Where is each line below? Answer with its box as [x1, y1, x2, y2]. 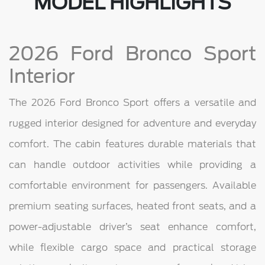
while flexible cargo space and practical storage [9, 241, 256, 253]
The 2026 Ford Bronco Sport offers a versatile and [9, 96, 256, 108]
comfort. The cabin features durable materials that [9, 138, 256, 150]
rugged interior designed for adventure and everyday [9, 117, 256, 129]
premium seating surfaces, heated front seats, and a [9, 200, 256, 212]
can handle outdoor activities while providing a [9, 159, 256, 170]
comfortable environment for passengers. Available [9, 179, 256, 191]
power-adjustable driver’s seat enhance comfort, [9, 221, 256, 232]
